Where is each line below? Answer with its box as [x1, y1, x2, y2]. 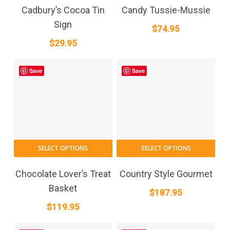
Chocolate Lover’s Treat [15, 168, 111, 180]
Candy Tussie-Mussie [121, 5, 210, 16]
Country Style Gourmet [119, 168, 213, 180]
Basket [49, 183, 78, 194]
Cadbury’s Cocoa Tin [21, 5, 105, 16]
